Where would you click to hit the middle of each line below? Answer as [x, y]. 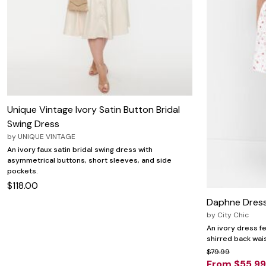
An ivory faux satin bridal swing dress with [80, 149]
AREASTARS [43, 24]
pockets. [23, 171]
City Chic [233, 215]
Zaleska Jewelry [50, 13]
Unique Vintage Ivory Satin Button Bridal [94, 109]
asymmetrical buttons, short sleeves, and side [89, 160]
